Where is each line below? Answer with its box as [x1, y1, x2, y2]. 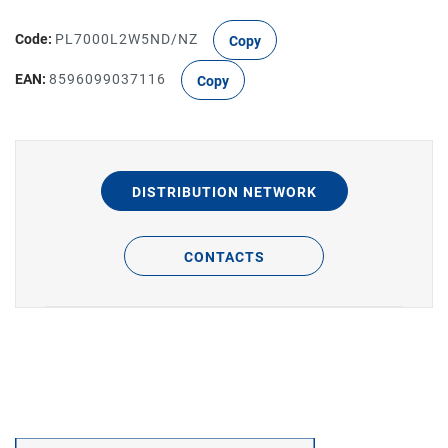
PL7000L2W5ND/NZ [55, 30, 198, 47]
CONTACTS [183, 249, 265, 265]
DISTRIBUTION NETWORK [131, 184, 317, 200]
